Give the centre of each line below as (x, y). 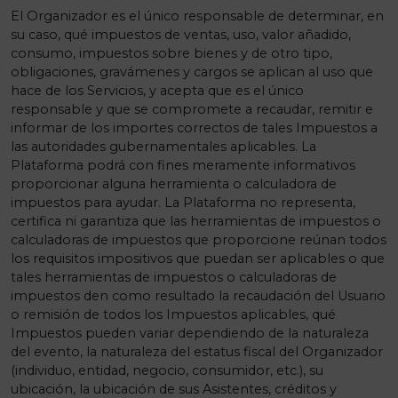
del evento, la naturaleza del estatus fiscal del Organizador (197, 352)
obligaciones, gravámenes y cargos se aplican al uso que (192, 72)
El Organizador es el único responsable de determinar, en (197, 16)
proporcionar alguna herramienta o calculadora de (174, 184)
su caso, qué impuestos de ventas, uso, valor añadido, (181, 35)
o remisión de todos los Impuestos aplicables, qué (173, 314)
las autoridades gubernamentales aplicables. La (163, 147)
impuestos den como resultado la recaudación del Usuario (198, 296)
